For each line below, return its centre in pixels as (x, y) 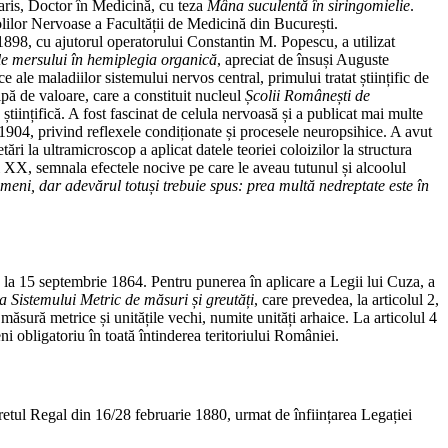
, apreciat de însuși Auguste (303, 59)
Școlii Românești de (307, 95)
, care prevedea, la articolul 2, (346, 300)
